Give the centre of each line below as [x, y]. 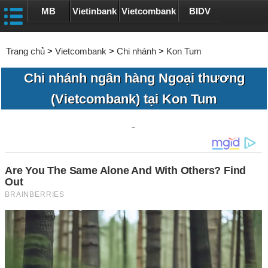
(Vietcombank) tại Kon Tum [134, 99]
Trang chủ [25, 51]
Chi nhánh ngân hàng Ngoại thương [134, 78]
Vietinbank [94, 11]
